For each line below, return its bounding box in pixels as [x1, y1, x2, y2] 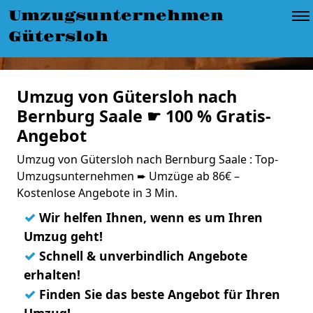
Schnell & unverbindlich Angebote [36, 247, 247, 264]
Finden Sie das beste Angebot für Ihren [36, 286, 280, 303]
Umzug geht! [24, 228, 103, 245]
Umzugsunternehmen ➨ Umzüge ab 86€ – [17, 168, 240, 184]
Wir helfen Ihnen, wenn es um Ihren [36, 209, 263, 226]
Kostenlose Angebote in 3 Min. [17, 185, 177, 201]
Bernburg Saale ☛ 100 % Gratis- [17, 105, 271, 127]
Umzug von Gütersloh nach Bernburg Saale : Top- [17, 152, 278, 167]
